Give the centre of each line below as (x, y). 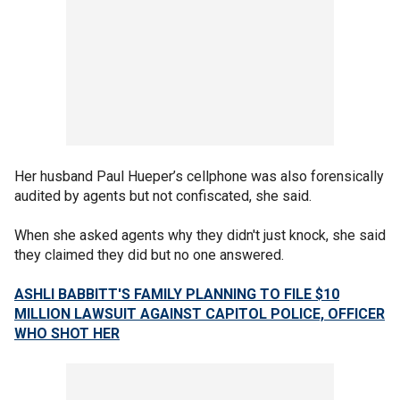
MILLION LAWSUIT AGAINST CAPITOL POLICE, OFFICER (200, 314)
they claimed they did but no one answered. (151, 255)
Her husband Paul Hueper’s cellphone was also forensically (199, 176)
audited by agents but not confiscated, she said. (163, 196)
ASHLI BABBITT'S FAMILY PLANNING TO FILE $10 (177, 294)
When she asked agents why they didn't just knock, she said (200, 235)
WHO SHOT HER (67, 333)
